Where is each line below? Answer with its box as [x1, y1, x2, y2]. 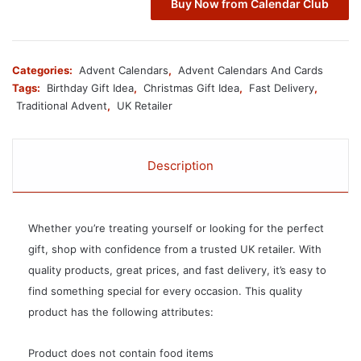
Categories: [12, 64, 75, 77]
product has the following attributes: [28, 305, 214, 319]
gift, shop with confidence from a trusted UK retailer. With [28, 243, 322, 256]
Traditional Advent [16, 99, 107, 113]
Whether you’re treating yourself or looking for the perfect [28, 222, 324, 235]
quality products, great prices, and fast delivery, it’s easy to [28, 263, 326, 277]
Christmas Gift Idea [143, 81, 239, 95]
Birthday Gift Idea [47, 81, 134, 95]
